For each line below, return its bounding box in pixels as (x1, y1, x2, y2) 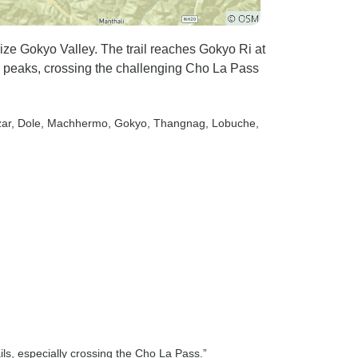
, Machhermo (41, 117, 108, 129)
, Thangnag (147, 117, 205, 129)
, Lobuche (205, 117, 256, 129)
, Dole (11, 117, 41, 129)
